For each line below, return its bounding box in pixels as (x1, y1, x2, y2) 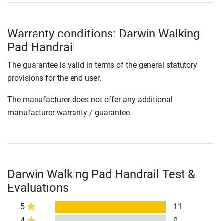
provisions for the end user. (7, 74, 101, 83)
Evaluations (7, 181, 69, 195)
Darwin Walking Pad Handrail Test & (7, 167, 195, 182)
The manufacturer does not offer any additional (7, 95, 173, 105)
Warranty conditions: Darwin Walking (7, 27, 200, 41)
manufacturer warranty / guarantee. (7, 108, 132, 118)
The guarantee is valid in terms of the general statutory (7, 60, 197, 70)
